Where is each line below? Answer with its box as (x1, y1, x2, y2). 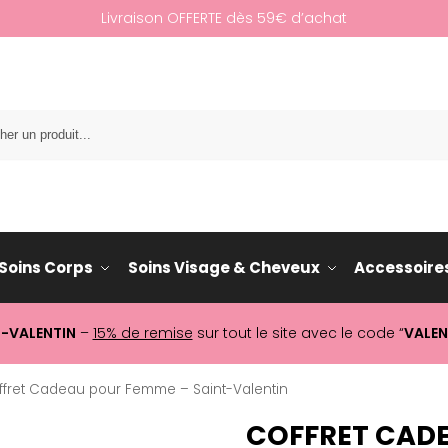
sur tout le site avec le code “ (192, 323, 404, 343)
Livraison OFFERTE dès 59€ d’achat (101, 8, 347, 28)
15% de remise (92, 323, 193, 343)
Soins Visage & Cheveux (127, 257, 320, 278)
